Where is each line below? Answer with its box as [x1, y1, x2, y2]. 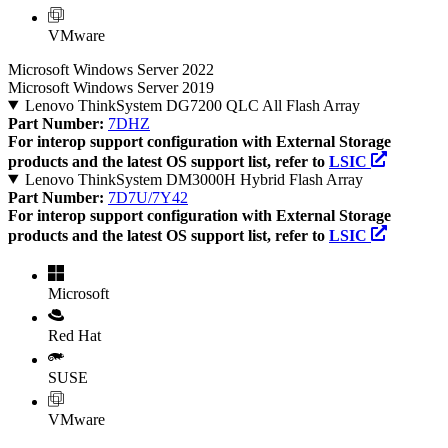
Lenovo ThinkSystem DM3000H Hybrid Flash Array [24, 170, 363, 188]
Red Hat [48, 326, 101, 344]
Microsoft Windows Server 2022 [8, 60, 214, 78]
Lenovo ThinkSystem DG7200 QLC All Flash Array [24, 96, 360, 114]
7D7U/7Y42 [108, 188, 188, 206]
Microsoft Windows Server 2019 [8, 78, 214, 96]
